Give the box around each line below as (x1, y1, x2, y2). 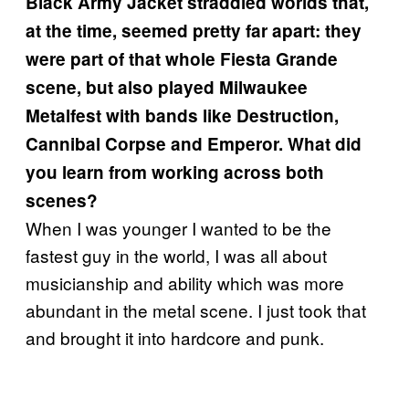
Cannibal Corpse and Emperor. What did (26, 131, 362, 156)
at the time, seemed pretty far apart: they (26, 17, 362, 43)
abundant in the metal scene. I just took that (26, 297, 366, 322)
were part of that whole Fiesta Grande (26, 46, 338, 71)
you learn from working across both (26, 159, 324, 184)
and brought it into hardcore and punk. (26, 324, 329, 350)
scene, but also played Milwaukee (26, 74, 308, 100)
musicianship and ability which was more (26, 269, 344, 295)
